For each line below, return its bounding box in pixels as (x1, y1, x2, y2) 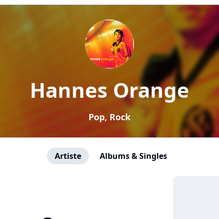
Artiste (55, 151, 81, 161)
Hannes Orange (30, 76, 189, 104)
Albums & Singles (100, 151, 167, 161)
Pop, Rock (88, 111, 131, 123)
